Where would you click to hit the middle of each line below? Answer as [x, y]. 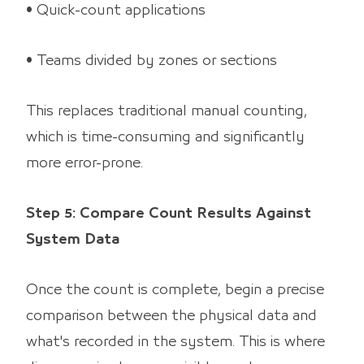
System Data [73, 239]
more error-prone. [84, 163]
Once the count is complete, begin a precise [175, 290]
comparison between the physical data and [171, 316]
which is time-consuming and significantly [165, 137]
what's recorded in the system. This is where [175, 342]
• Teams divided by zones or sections [152, 61]
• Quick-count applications [116, 10]
